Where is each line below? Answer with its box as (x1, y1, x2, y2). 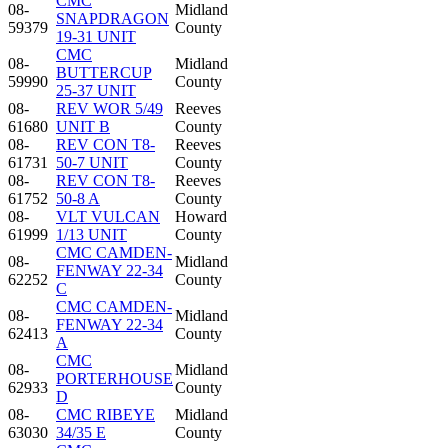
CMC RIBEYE (56, 405, 155, 423)
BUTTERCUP (56, 63, 152, 81)
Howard (175, 207, 227, 225)
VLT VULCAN (56, 207, 160, 225)
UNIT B (56, 117, 110, 135)
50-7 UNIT (56, 153, 128, 171)
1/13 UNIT (56, 225, 127, 243)
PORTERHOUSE (56, 369, 173, 387)
